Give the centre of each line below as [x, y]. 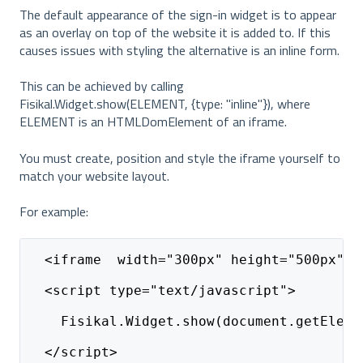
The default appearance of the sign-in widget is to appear [178, 14]
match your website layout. [94, 175]
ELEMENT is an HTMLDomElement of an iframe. [153, 122]
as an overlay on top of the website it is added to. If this [175, 32]
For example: [54, 211]
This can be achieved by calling [102, 86]
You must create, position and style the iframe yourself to [180, 158]
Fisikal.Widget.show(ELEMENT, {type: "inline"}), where [165, 104]
